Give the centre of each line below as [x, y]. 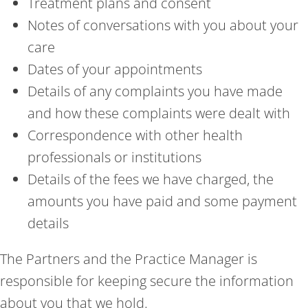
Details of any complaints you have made [155, 91]
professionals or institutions [114, 157]
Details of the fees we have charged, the [151, 179]
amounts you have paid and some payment [162, 201]
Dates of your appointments [115, 69]
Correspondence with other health [135, 135]
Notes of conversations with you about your [163, 25]
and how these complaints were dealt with [159, 113]
